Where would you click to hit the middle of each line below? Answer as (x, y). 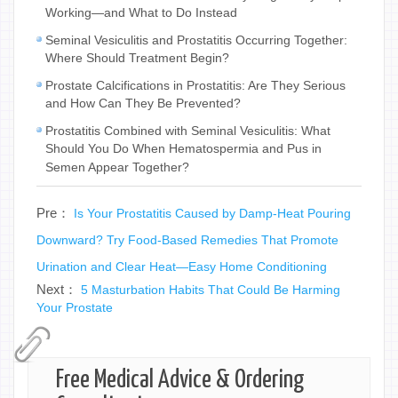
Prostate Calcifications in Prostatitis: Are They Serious (195, 85)
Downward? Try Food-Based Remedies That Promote (187, 239)
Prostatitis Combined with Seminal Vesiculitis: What (188, 130)
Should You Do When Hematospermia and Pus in (183, 148)
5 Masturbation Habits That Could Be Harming (211, 289)
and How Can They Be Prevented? (143, 103)
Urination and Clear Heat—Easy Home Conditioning (182, 266)
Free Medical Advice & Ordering (180, 380)
